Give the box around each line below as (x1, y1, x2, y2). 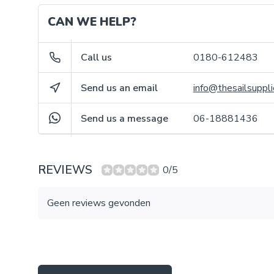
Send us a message (81, 111, 169, 125)
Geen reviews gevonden (47, 196, 150, 210)
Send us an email (81, 81, 158, 95)
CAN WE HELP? (48, 14, 136, 30)
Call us (81, 51, 113, 64)
